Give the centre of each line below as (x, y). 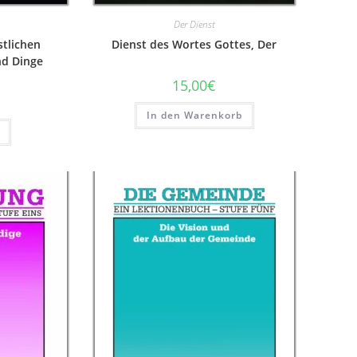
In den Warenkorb (194, 115)
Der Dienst (194, 24)
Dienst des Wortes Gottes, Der (194, 44)
